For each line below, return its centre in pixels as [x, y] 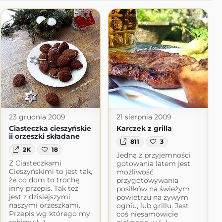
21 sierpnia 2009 [144, 117]
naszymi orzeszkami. [44, 205]
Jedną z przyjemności [153, 155]
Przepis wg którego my [49, 214]
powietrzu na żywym [152, 197]
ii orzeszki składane [44, 136]
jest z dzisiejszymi [39, 197]
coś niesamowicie [147, 214]
